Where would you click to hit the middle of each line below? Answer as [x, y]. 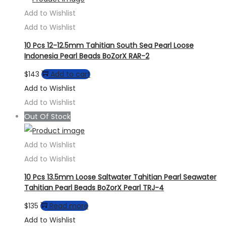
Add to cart [70, 74]
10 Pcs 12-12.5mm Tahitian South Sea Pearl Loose [109, 45]
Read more [69, 206]
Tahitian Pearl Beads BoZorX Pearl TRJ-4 [94, 187]
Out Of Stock [47, 117]
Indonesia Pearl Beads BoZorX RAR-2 [87, 56]
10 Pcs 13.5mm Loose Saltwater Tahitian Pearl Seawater [120, 177]
